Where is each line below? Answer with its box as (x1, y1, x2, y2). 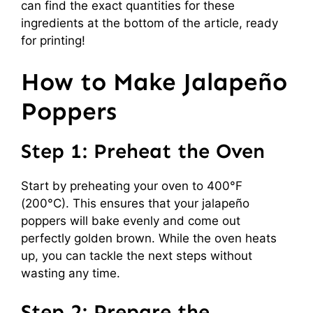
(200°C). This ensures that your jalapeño (21, 196, 249, 210)
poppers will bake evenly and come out (21, 214, 240, 228)
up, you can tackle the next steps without (21, 249, 252, 263)
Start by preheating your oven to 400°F (21, 179, 242, 193)
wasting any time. (21, 266, 120, 280)
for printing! (21, 33, 85, 48)
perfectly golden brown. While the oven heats (21, 231, 277, 245)
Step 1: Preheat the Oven (21, 139, 265, 163)
